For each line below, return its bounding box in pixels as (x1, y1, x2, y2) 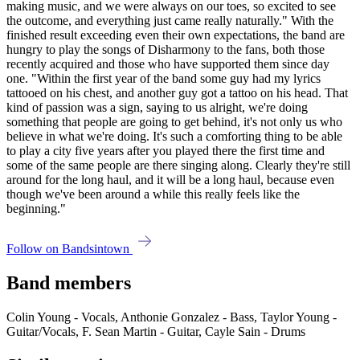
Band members (6, 272, 131, 294)
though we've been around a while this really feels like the (6, 187, 300, 202)
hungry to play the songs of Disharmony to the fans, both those (6, 43, 325, 57)
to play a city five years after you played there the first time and (6, 144, 325, 158)
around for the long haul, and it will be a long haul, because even (6, 173, 334, 187)
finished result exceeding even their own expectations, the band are (6, 28, 345, 43)
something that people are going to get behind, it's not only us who (6, 115, 342, 129)
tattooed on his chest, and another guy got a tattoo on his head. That (6, 86, 348, 100)
